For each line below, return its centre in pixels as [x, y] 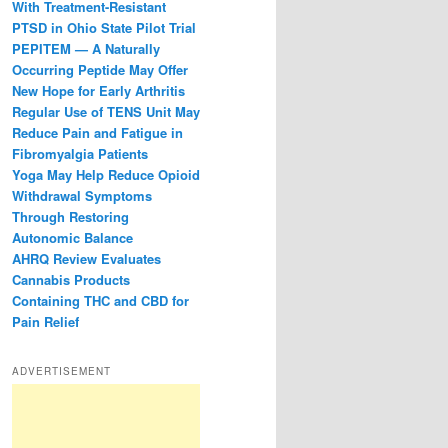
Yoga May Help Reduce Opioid [106, 175]
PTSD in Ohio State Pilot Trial [104, 28]
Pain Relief [45, 322]
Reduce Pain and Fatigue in [97, 133]
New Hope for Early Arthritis [98, 91]
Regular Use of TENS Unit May [106, 112]
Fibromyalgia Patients [80, 154]
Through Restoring [70, 217]
